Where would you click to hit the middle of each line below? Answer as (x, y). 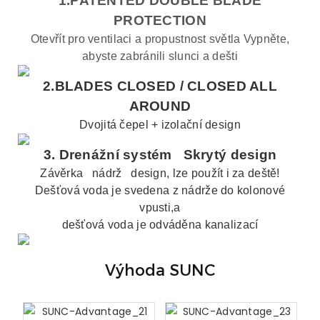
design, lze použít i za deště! (204, 173)
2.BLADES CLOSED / (115, 86)
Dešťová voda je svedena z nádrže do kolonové (160, 190)
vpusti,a (160, 207)
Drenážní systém (117, 155)
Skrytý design (228, 155)
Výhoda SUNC (160, 271)
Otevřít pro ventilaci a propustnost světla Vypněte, (160, 39)
